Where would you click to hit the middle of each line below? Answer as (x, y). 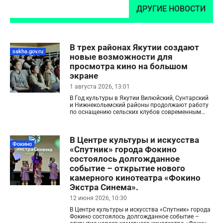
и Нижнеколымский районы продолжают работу (139, 105)
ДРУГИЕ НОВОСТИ (171, 9)
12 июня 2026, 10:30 (98, 198)
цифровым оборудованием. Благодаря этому (135, 119)
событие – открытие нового (127, 168)
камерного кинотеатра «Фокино (135, 178)
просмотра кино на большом (129, 66)
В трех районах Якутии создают (134, 47)
